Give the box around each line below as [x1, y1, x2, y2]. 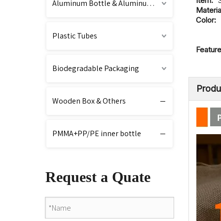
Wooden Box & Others [52, 96, 126, 106]
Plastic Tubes [52, 31, 97, 41]
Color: [196, 15, 216, 25]
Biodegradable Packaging [52, 63, 139, 74]
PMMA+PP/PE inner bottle [52, 128, 141, 139]
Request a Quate [45, 169, 150, 185]
